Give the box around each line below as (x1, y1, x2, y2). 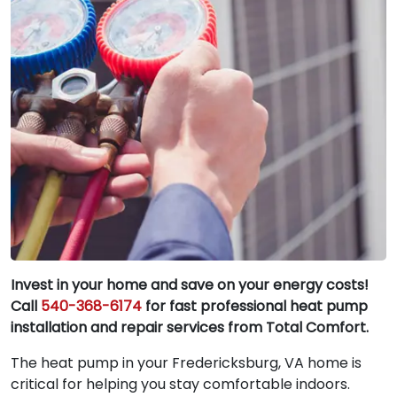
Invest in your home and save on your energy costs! (11, 274, 369, 295)
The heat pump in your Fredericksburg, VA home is (11, 352, 362, 373)
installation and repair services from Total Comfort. (11, 316, 369, 338)
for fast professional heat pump (142, 295, 368, 316)
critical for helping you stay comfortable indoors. (11, 373, 350, 394)
